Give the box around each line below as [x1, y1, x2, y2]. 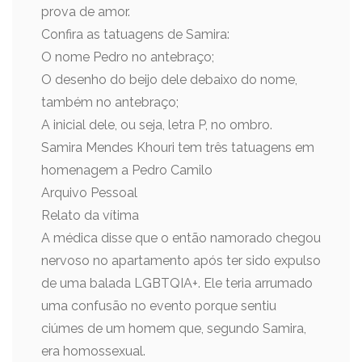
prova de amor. [41, 4, 130, 19]
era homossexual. [41, 343, 145, 359]
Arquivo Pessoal [41, 185, 137, 200]
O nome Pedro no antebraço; [41, 49, 214, 65]
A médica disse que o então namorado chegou [41, 230, 321, 246]
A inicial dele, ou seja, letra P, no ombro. [41, 117, 272, 133]
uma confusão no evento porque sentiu [41, 298, 276, 314]
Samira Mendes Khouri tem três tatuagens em [41, 140, 314, 155]
